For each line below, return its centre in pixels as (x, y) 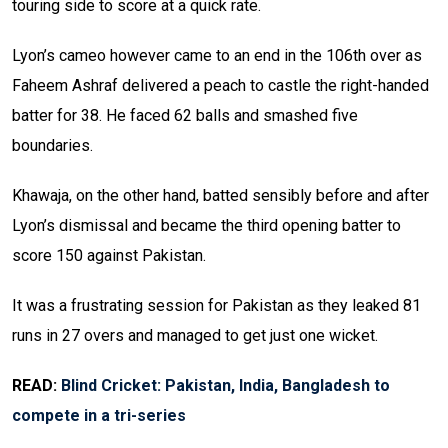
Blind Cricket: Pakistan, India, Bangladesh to (225, 386)
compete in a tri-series (99, 416)
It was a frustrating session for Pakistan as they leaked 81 (216, 306)
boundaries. (52, 146)
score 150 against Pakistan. (109, 256)
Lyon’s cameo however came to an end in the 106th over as (217, 56)
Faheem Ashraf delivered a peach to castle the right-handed (220, 86)
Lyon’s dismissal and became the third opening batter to (206, 226)
